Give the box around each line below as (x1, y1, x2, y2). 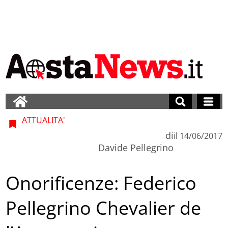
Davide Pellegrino (98, 141, 174, 154)
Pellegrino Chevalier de (6, 195, 202, 221)
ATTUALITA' (20, 114, 66, 126)
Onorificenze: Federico (6, 170, 197, 196)
